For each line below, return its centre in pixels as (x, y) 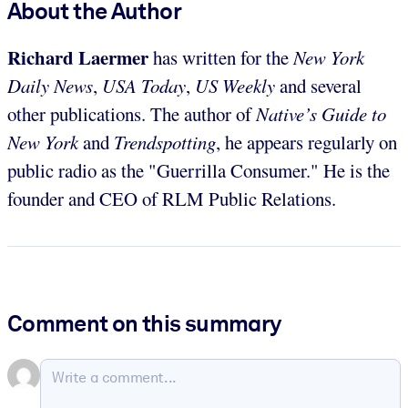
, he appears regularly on (306, 142)
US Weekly (235, 85)
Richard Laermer (78, 57)
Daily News (50, 85)
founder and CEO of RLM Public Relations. (172, 198)
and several (318, 85)
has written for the (221, 57)
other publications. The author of (132, 113)
